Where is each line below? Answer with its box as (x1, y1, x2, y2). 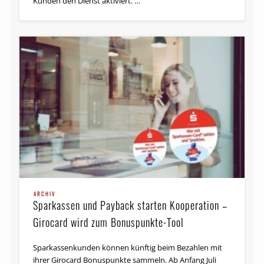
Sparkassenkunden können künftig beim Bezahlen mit (33, 242, 223, 253)
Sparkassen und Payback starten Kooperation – (33, 197, 228, 213)
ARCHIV (34, 189, 57, 198)
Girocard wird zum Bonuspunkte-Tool (33, 214, 184, 230)
